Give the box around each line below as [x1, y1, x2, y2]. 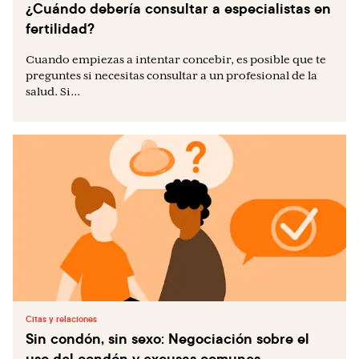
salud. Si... [26, 85, 80, 98]
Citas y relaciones [26, 313, 97, 325]
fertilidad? [26, 18, 95, 38]
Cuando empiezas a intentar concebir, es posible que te [26, 53, 326, 66]
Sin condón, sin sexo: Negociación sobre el [26, 329, 309, 349]
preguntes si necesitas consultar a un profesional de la [26, 69, 317, 82]
